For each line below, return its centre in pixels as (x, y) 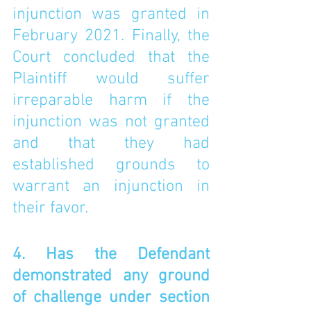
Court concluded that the (111, 58)
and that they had (111, 144)
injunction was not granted (111, 122)
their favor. (52, 208)
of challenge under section (111, 298)
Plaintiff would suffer (111, 79)
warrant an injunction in (111, 187)
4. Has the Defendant (111, 255)
